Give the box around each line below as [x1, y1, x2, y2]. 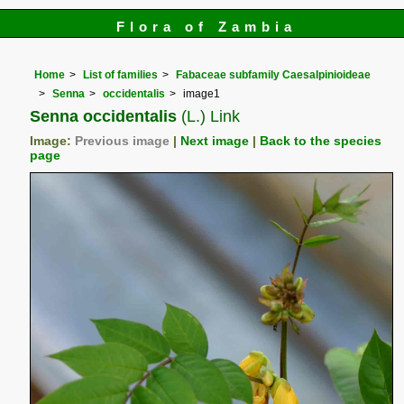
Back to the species [260, 133, 382, 148]
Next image [180, 133, 250, 148]
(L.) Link [177, 106, 241, 125]
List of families [83, 69, 159, 82]
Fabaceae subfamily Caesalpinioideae [176, 69, 372, 82]
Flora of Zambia [115, 19, 298, 34]
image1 [183, 87, 221, 100]
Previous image [75, 133, 170, 148]
